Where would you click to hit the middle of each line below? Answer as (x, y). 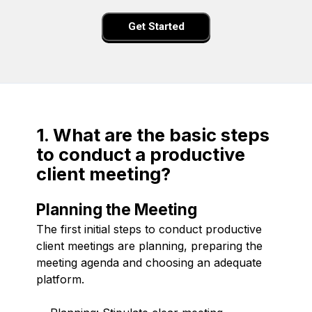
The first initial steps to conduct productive (149, 229)
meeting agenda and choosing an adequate (149, 262)
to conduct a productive (141, 154)
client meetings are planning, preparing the (149, 245)
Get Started (156, 27)
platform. (60, 279)
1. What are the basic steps (153, 134)
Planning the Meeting (117, 209)
